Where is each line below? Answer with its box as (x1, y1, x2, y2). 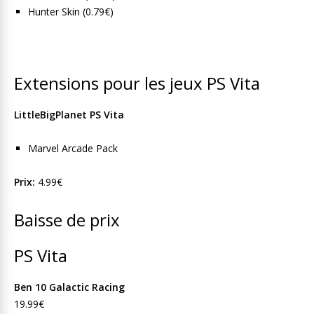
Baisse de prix (14, 208, 120, 231)
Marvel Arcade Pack (28, 142, 118, 155)
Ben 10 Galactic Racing (14, 280, 125, 294)
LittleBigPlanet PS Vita (14, 108, 124, 121)
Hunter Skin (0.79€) (28, 5, 114, 18)
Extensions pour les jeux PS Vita (14, 71, 260, 95)
